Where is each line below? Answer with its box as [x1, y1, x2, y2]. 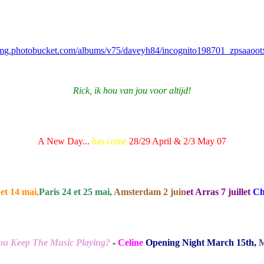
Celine [117, 237, 143, 248]
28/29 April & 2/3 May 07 [129, 136, 226, 147]
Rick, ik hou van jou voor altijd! [73, 85, 191, 96]
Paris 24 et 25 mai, [38, 187, 114, 197]
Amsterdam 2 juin [113, 187, 186, 197]
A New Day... [38, 136, 90, 147]
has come [92, 136, 127, 147]
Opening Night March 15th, [145, 237, 256, 248]
